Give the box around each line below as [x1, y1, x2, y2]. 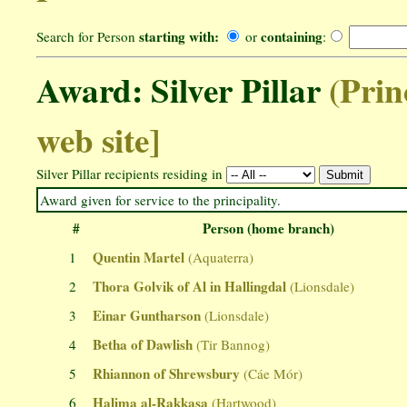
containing [261, 26, 323, 47]
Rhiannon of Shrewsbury [93, 363, 241, 384]
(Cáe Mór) [243, 364, 303, 383]
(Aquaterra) [188, 248, 254, 267]
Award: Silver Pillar [36, 65, 329, 115]
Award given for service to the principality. [40, 191, 281, 210]
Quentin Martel [93, 247, 185, 268]
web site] [36, 114, 160, 165]
